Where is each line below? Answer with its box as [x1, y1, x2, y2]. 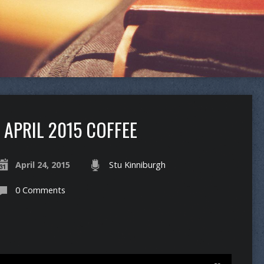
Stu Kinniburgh [108, 159, 166, 170]
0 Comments [15, 184, 65, 196]
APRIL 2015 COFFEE [4, 115, 137, 143]
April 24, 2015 [15, 159, 70, 170]
